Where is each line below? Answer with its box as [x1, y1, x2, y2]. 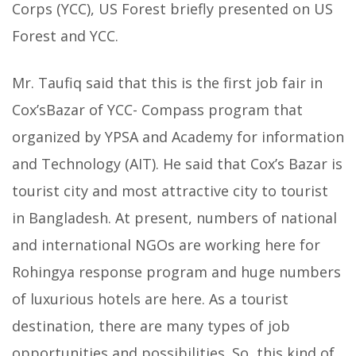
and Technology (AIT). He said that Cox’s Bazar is [12, 153, 342, 173]
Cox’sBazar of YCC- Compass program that [12, 99, 303, 119]
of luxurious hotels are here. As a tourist [12, 288, 288, 308]
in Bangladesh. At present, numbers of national [12, 207, 337, 227]
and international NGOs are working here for [12, 234, 320, 254]
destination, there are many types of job [12, 315, 290, 335]
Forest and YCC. [12, 25, 118, 45]
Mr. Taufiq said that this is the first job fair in [12, 72, 323, 92]
